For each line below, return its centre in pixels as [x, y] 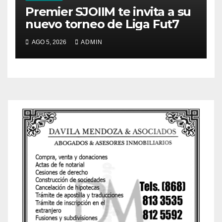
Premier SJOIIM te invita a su [108, 11]
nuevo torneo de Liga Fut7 [104, 24]
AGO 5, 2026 [49, 42]
